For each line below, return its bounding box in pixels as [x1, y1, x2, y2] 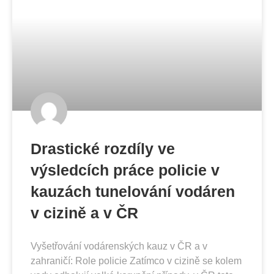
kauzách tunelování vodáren [31, 182, 235, 200]
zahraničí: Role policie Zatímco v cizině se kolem [31, 255, 242, 266]
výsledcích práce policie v [31, 161, 220, 179]
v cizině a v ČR [31, 204, 138, 221]
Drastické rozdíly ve [31, 139, 175, 157]
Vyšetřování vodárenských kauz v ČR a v [31, 240, 207, 251]
